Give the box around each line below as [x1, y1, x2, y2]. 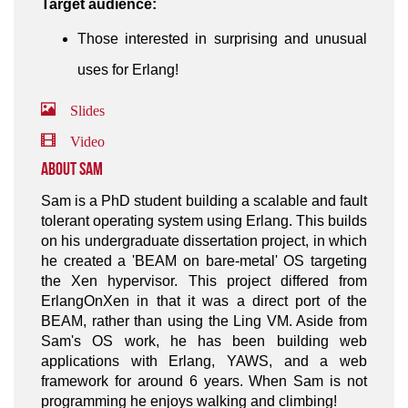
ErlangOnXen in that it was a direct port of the [41, 293, 367, 309]
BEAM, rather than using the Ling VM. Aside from [41, 313, 367, 329]
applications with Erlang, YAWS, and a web [41, 353, 367, 369]
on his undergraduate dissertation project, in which [41, 233, 367, 249]
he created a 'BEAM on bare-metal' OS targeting [41, 253, 367, 269]
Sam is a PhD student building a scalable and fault [41, 193, 367, 209]
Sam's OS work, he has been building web [41, 333, 367, 349]
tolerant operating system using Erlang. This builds [41, 213, 367, 229]
